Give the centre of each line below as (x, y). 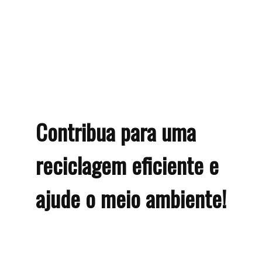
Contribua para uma (116, 131)
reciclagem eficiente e (127, 165)
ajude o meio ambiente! (131, 198)
